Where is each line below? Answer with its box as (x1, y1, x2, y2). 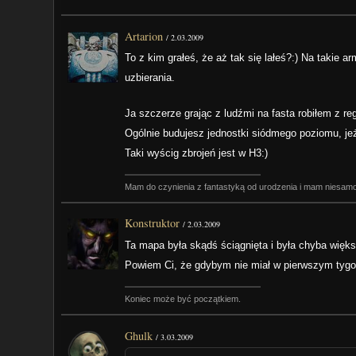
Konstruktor (125, 215, 180, 231)
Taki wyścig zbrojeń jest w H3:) (125, 146, 269, 159)
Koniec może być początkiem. (125, 294, 242, 304)
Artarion (125, 28, 164, 44)
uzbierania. (125, 72, 176, 84)
